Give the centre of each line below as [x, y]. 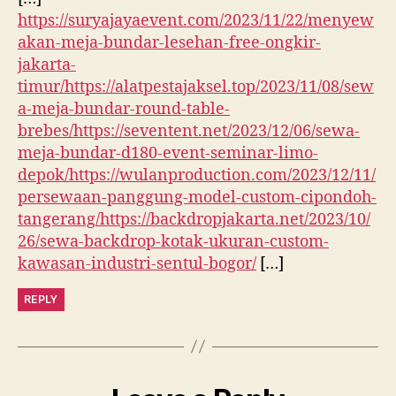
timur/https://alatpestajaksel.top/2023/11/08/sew [196, 87]
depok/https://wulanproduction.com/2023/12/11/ [197, 175]
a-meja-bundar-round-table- [124, 109]
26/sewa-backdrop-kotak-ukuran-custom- [173, 241]
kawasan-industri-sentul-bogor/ [137, 263]
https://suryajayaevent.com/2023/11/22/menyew [196, 20]
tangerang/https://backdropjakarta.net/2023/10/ [194, 219]
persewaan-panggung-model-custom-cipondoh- [197, 197]
